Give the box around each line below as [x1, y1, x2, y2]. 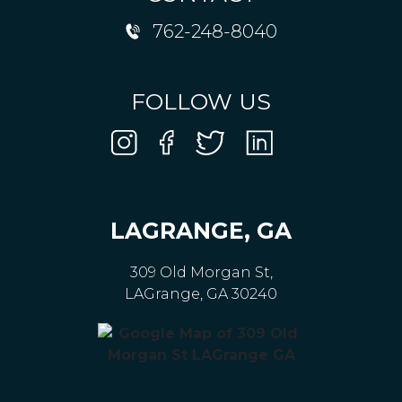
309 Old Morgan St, [129, 264, 273, 282]
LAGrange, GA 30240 [125, 285, 277, 303]
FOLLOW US [131, 88, 271, 116]
